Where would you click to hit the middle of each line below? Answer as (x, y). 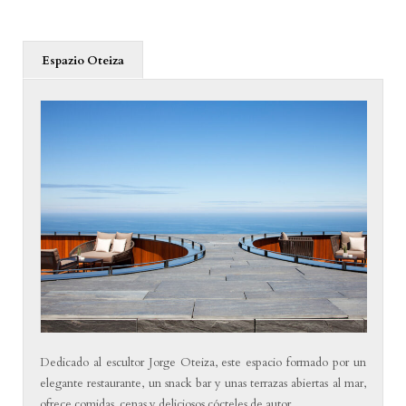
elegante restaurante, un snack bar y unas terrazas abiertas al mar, (203, 383)
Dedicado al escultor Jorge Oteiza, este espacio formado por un (203, 362)
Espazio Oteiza (82, 60)
